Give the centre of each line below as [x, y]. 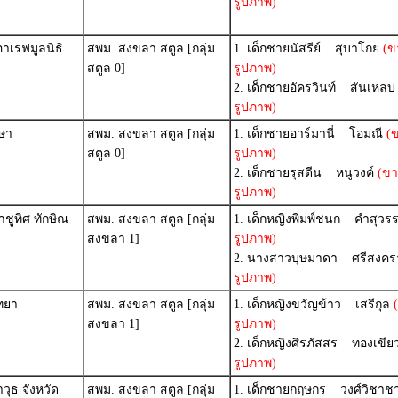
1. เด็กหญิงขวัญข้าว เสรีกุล [312, 304]
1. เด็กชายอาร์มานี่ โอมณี [308, 134]
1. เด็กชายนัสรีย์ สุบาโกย [306, 48]
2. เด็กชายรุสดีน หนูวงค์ [304, 173]
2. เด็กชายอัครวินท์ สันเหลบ [314, 88]
